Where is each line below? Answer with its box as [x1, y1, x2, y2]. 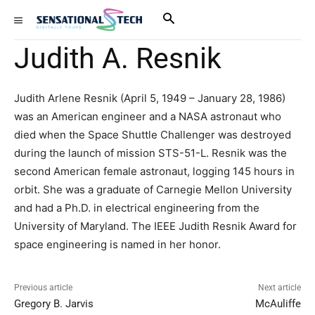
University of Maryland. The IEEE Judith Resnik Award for [14, 219, 297, 233]
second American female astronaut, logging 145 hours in [14, 165, 295, 178]
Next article [257, 283, 301, 292]
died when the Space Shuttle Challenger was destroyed [14, 128, 291, 141]
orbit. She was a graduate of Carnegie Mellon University [14, 183, 292, 196]
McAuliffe [255, 297, 301, 310]
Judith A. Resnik [14, 41, 221, 75]
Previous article [14, 283, 72, 292]
